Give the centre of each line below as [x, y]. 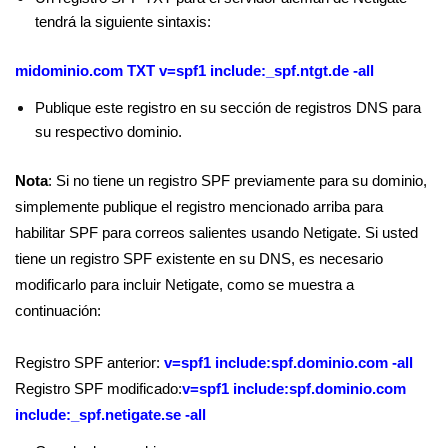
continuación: [58, 311]
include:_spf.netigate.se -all [110, 415]
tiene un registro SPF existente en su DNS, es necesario [199, 259]
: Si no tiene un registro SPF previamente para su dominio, [237, 181]
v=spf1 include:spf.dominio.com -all [288, 363]
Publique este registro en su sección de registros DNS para [228, 108]
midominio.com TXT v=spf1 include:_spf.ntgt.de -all [194, 71]
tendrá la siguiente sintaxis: [123, 22]
